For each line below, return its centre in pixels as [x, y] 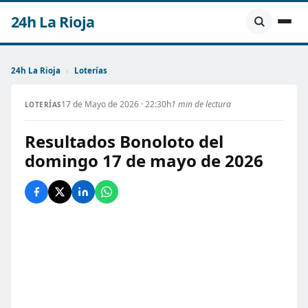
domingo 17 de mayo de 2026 [144, 161]
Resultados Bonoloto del [124, 141]
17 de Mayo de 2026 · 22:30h [116, 104]
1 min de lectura [201, 104]
